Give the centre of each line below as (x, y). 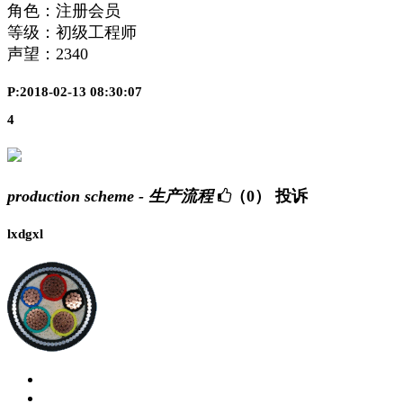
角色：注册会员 (64, 11)
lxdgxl (25, 234)
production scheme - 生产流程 (110, 196)
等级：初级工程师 (72, 33)
